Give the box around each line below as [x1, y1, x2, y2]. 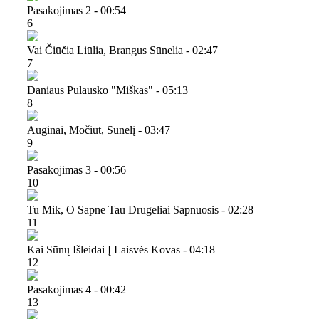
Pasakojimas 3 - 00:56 [27, 163, 126, 176]
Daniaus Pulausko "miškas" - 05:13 [27, 83, 188, 96]
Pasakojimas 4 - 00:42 [27, 283, 126, 296]
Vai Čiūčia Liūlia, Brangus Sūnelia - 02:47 [27, 43, 218, 56]
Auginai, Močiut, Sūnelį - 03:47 [27, 123, 170, 136]
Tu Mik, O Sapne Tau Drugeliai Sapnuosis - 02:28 [27, 203, 253, 216]
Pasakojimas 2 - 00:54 [27, 4, 126, 16]
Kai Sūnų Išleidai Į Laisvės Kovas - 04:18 [27, 243, 215, 256]
